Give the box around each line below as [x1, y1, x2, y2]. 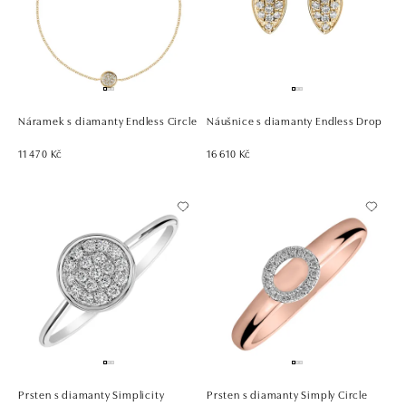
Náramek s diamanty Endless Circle [18, 111, 198, 128]
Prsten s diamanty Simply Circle [207, 385, 368, 401]
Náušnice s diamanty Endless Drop [207, 111, 382, 128]
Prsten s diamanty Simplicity [18, 385, 165, 401]
